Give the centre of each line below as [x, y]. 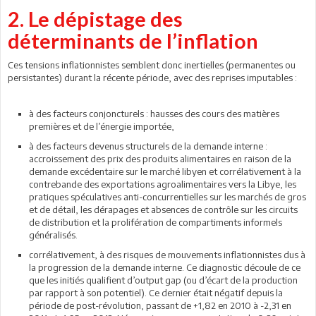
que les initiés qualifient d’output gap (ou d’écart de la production [163, 280]
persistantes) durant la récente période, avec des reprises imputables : [152, 78]
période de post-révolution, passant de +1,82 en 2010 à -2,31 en [160, 305]
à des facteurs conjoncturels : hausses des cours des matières [154, 114]
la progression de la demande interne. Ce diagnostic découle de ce [165, 267]
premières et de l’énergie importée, [102, 126]
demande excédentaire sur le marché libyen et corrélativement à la [165, 171]
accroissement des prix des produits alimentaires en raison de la [160, 159]
